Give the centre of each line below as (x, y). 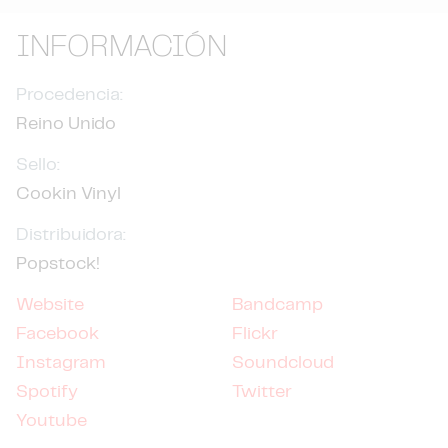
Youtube (51, 421)
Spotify (47, 392)
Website (50, 305)
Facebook (57, 334)
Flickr (255, 334)
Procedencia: (69, 95)
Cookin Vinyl (68, 194)
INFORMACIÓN (121, 47)
